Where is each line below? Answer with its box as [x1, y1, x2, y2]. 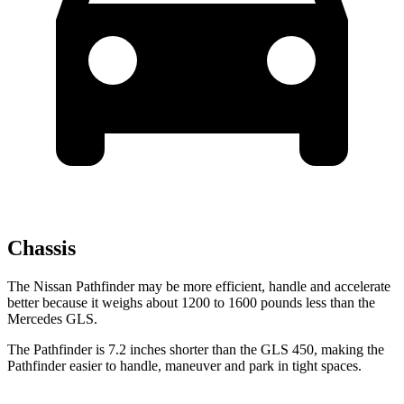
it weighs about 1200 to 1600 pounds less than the [91, 294, 375, 310]
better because [7, 294, 91, 310]
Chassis [7, 235, 76, 260]
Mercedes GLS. [7, 310, 97, 326]
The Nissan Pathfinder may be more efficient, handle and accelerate [7, 278, 390, 294]
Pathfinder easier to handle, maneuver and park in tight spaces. [7, 357, 362, 373]
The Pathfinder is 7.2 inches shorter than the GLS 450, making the [7, 341, 384, 357]
